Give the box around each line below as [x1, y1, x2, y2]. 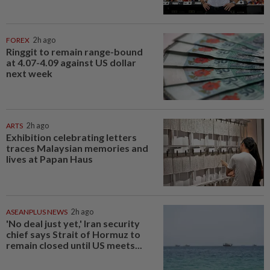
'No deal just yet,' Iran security [6, 218, 140, 230]
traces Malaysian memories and [6, 142, 148, 154]
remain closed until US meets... [6, 239, 142, 251]
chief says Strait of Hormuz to [6, 228, 140, 240]
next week [6, 67, 52, 79]
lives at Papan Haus [6, 153, 93, 165]
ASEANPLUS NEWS [6, 207, 67, 217]
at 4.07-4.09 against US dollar [6, 56, 136, 68]
